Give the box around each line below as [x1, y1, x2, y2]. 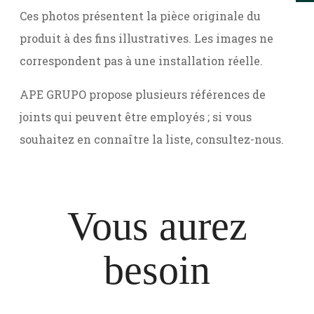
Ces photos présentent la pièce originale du [20, 8, 261, 23]
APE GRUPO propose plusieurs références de [20, 87, 266, 102]
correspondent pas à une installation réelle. [20, 53, 263, 68]
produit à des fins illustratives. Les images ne [20, 31, 273, 46]
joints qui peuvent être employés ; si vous [20, 109, 252, 124]
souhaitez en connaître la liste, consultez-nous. [20, 132, 284, 146]
